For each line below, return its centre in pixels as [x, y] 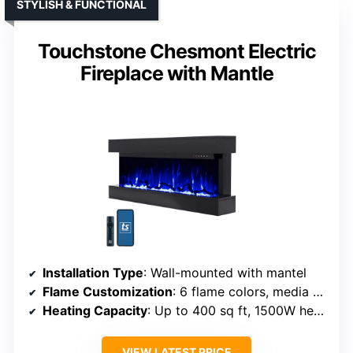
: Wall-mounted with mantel [225, 273]
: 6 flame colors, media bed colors [243, 292]
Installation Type [93, 273]
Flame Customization [108, 292]
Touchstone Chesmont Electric [176, 52]
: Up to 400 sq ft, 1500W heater [230, 311]
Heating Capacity [95, 311]
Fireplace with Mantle [176, 74]
